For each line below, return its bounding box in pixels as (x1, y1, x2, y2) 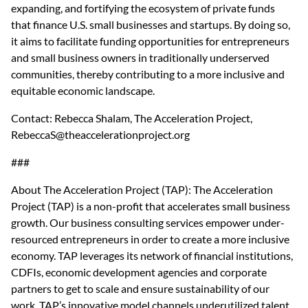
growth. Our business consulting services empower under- (11, 216, 285, 230)
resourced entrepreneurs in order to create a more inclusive (11, 232, 291, 246)
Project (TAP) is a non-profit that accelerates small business (11, 199, 292, 213)
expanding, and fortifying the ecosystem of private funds (11, 1, 277, 15)
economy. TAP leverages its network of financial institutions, (11, 249, 295, 263)
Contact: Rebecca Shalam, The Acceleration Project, (11, 111, 254, 125)
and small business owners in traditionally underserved (11, 51, 272, 65)
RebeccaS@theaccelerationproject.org (11, 128, 190, 142)
